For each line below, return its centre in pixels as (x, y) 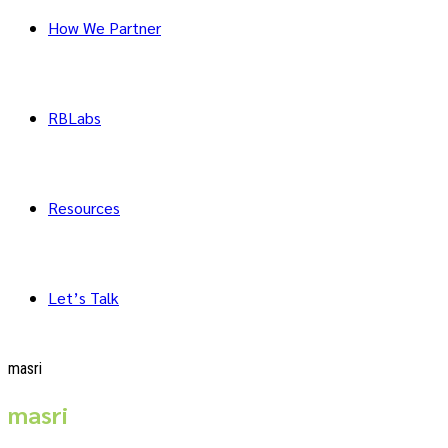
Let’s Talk (83, 297)
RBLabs (74, 117)
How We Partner (104, 27)
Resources (84, 207)
